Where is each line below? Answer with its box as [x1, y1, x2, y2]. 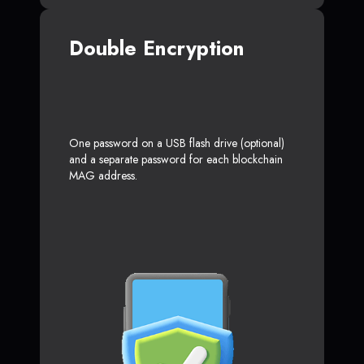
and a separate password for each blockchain [69, 150, 283, 167]
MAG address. [69, 167, 137, 184]
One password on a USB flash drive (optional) [69, 134, 284, 151]
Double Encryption [69, 32, 245, 63]
